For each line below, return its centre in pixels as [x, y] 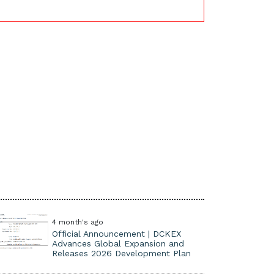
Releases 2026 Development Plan [121, 253]
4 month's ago [77, 222]
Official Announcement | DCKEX [116, 234]
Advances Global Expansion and [118, 243]
